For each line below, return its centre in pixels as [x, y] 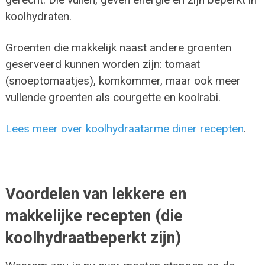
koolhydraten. [38, 16]
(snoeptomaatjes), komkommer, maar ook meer [123, 80]
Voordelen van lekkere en [96, 194]
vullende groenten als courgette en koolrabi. [113, 97]
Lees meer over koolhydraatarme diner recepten [124, 128]
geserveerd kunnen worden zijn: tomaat [102, 64]
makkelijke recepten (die [94, 216]
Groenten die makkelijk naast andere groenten [118, 47]
